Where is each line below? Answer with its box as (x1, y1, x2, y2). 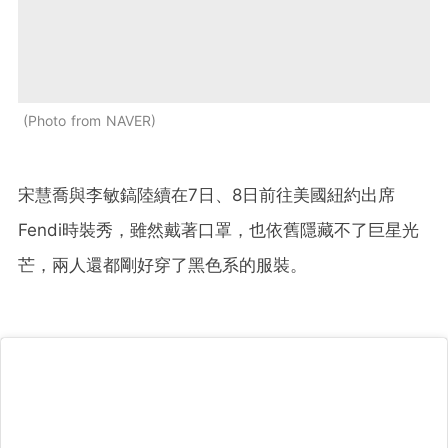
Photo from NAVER (28, 112, 151, 130)
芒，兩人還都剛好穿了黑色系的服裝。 (18, 255, 307, 276)
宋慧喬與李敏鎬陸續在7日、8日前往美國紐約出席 (18, 185, 395, 206)
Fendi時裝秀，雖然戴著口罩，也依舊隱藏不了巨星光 (18, 220, 419, 241)
